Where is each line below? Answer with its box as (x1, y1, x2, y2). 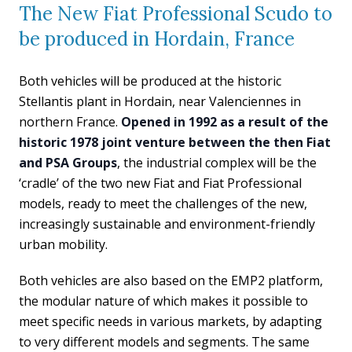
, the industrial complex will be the (117, 154, 317, 171)
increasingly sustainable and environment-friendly (19, 215, 315, 233)
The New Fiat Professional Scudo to (19, 2, 332, 26)
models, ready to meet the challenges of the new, (19, 195, 307, 212)
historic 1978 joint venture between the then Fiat (19, 134, 331, 151)
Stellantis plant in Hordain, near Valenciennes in (19, 93, 301, 110)
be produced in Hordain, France (19, 27, 295, 51)
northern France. (19, 113, 121, 130)
